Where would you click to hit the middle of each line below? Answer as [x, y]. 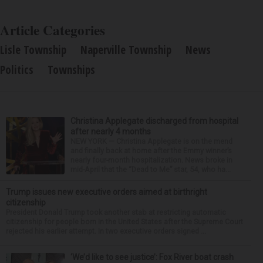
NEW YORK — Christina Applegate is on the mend [151, 141]
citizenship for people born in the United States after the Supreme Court [124, 222]
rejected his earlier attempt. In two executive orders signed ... [106, 231]
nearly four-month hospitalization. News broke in [151, 160]
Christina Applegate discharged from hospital [154, 121]
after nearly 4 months [111, 131]
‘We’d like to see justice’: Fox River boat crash [152, 257]
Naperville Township [126, 50]
